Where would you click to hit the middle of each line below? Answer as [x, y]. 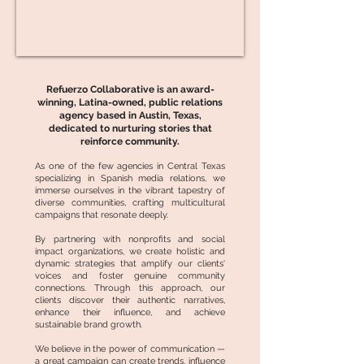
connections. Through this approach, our [130, 288]
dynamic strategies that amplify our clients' [130, 264]
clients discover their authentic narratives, [130, 300]
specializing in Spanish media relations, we [130, 178]
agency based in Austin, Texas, [130, 115]
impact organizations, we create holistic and [130, 251]
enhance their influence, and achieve [130, 312]
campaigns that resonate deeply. [102, 215]
